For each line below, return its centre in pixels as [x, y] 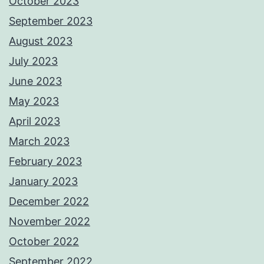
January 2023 [43, 181]
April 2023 [34, 121]
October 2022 [44, 242]
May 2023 [34, 101]
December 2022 [49, 202]
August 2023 [41, 41]
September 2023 [51, 21]
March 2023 [39, 141]
